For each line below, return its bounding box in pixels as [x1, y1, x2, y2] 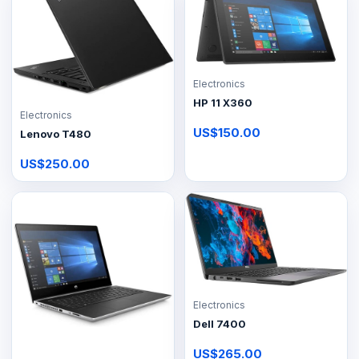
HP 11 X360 [193, 95, 252, 109]
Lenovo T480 [20, 127, 91, 140]
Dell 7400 [193, 317, 246, 330]
